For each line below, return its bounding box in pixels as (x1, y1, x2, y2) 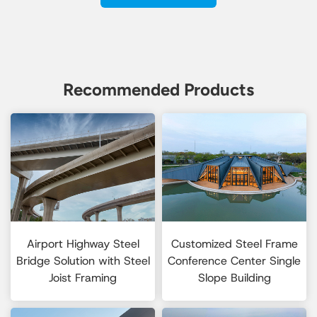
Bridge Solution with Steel (16, 253, 150, 269)
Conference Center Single (168, 253, 301, 269)
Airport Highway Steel (26, 236, 139, 252)
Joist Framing (49, 270, 117, 286)
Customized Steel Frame (171, 236, 298, 252)
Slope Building (197, 270, 271, 286)
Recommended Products (63, 79, 254, 100)
